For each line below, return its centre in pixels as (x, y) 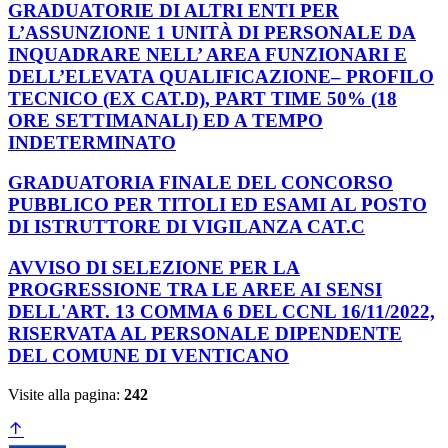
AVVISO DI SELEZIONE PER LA (154, 268)
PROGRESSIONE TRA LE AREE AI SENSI (195, 290)
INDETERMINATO (92, 142)
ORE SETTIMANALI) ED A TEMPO (165, 120)
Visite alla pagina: (66, 394)
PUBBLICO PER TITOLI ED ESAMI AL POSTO (217, 205)
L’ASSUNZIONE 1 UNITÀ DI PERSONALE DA (212, 32)
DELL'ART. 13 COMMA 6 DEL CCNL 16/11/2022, (221, 312)
